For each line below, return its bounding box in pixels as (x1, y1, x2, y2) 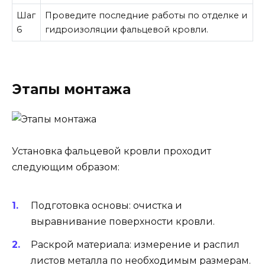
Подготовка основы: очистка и (31, 200, 182, 212)
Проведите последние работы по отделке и (45, 10, 248, 21)
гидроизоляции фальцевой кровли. (45, 24, 209, 35)
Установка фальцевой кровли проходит (12, 146, 211, 157)
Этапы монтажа (12, 80, 131, 98)
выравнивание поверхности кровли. (31, 216, 215, 228)
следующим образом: (12, 161, 119, 173)
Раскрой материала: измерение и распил (31, 238, 240, 250)
